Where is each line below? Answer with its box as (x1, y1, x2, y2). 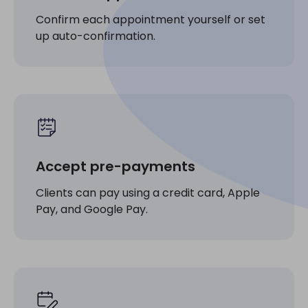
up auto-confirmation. (36, 27, 155, 44)
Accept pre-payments (36, 156, 195, 176)
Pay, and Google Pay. (36, 201, 148, 217)
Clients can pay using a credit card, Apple (36, 184, 260, 201)
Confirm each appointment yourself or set (36, 11, 265, 27)
